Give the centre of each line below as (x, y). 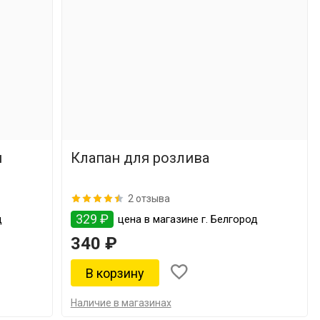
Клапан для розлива (140, 158)
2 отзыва (149, 198)
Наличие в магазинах (121, 303)
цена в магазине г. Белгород (186, 219)
